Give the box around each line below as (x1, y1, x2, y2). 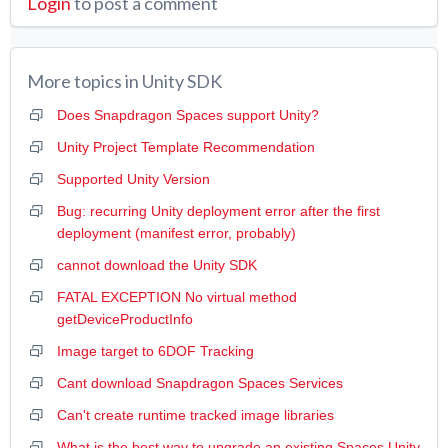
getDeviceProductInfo (57, 311, 193, 328)
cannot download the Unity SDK (57, 257, 257, 274)
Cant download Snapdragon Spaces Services (57, 375, 343, 392)
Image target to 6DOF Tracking (57, 343, 254, 360)
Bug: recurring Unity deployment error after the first (57, 203, 380, 220)
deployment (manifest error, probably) (57, 225, 296, 242)
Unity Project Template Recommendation (57, 139, 315, 156)
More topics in (27, 70, 142, 93)
